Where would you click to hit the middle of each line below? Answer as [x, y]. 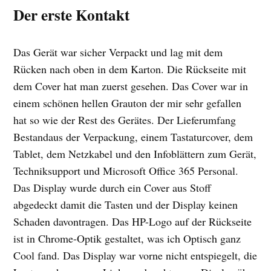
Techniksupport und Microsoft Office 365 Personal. [126, 171]
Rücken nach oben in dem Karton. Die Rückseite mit [130, 69]
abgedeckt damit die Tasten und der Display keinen [126, 205]
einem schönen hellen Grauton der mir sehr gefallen [128, 103]
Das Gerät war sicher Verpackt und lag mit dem [118, 52]
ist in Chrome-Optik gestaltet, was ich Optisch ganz [127, 239]
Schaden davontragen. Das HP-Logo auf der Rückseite [133, 222]
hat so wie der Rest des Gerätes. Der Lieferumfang [125, 120]
